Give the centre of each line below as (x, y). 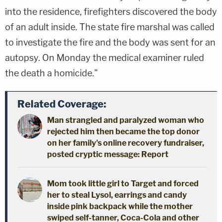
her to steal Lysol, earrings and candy (117, 195)
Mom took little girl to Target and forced (123, 183)
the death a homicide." (51, 73)
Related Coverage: (62, 104)
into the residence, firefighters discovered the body (111, 11)
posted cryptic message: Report (108, 154)
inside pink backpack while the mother (120, 206)
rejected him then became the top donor (123, 131)
